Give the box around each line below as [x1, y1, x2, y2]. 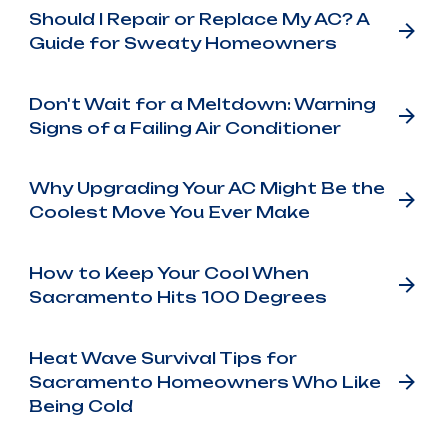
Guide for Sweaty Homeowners [28, 33, 337, 54]
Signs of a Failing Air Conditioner [28, 117, 341, 138]
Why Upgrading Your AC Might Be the [28, 178, 385, 199]
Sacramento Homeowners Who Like [28, 371, 381, 392]
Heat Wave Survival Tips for [28, 347, 297, 368]
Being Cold [28, 395, 133, 416]
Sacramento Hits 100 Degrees [28, 286, 327, 307]
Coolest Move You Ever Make [28, 202, 310, 223]
